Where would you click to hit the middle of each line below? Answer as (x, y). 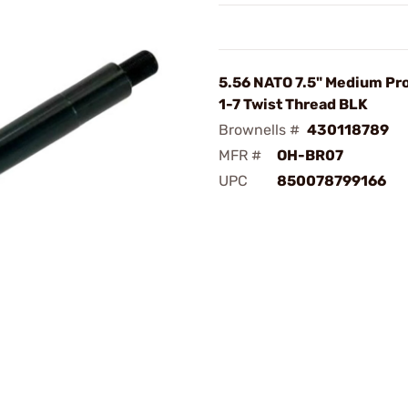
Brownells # (259, 130)
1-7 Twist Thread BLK (293, 104)
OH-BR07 (310, 155)
